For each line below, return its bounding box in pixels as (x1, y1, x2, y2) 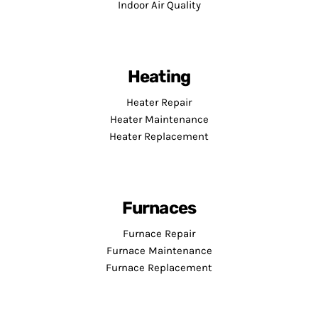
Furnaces (121, 197, 197, 218)
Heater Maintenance (109, 112, 209, 126)
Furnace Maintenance (106, 243, 212, 257)
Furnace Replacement (106, 261, 212, 274)
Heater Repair (126, 95, 192, 109)
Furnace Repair (123, 226, 195, 240)
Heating (127, 66, 191, 87)
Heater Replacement (109, 129, 209, 143)
